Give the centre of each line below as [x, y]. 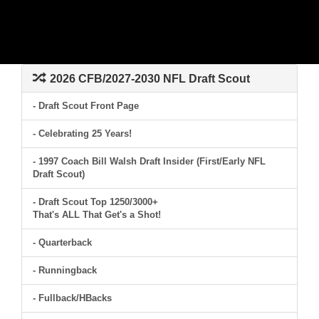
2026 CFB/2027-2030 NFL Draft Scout [150, 79]
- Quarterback [62, 242]
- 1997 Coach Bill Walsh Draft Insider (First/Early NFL [149, 161]
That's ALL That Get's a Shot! [97, 215]
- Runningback [65, 270]
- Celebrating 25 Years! [82, 134]
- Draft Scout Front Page [86, 106]
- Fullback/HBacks [72, 298]
